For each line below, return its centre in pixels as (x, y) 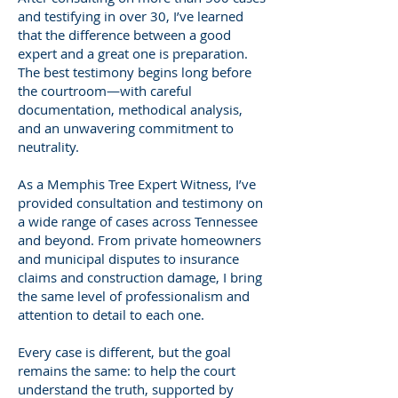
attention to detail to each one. (111, 314)
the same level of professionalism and (134, 295)
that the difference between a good (124, 34)
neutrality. (48, 146)
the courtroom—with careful (105, 90)
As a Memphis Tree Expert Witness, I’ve (137, 183)
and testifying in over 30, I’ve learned (131, 16)
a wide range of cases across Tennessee (138, 221)
